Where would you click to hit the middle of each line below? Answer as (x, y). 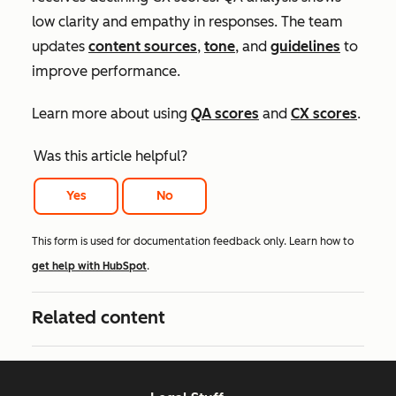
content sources (143, 46)
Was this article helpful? (110, 156)
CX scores (324, 114)
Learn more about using (111, 114)
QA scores (225, 114)
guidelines (305, 46)
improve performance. (106, 71)
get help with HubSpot (89, 267)
